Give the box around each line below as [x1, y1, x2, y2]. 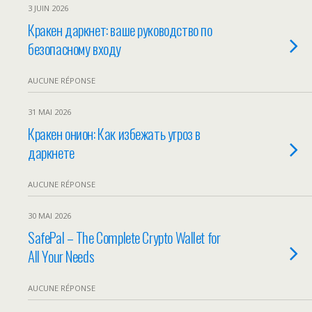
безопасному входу [28, 38, 121, 59]
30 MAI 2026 [28, 210, 71, 221]
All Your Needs [28, 245, 95, 267]
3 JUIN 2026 [28, 3, 68, 13]
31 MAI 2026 [28, 107, 71, 117]
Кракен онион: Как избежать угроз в [28, 123, 201, 144]
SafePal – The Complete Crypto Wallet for [28, 226, 221, 248]
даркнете [28, 141, 75, 163]
